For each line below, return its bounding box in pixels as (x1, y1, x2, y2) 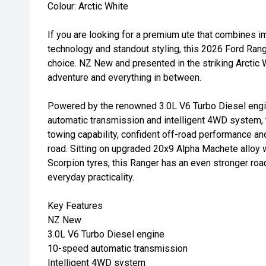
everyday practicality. (47, 172, 134, 183)
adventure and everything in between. (47, 72, 201, 83)
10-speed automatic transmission (47, 243, 188, 254)
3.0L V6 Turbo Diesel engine (47, 229, 164, 240)
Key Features (47, 200, 103, 211)
